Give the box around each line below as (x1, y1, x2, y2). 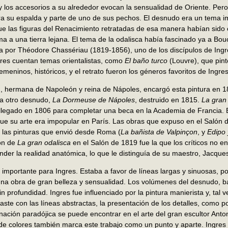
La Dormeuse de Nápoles (52, 96, 135, 104)
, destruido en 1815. (135, 96, 202, 104)
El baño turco (125, 56, 167, 65)
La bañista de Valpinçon (121, 128, 197, 136)
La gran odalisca (17, 138, 71, 147)
